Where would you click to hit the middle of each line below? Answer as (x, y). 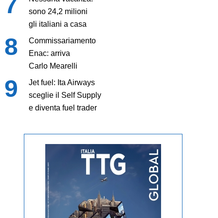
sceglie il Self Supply (65, 95)
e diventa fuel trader (63, 108)
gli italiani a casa (57, 24)
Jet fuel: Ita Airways (62, 83)
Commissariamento (62, 41)
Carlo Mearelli (53, 66)
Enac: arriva (49, 54)
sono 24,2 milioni (58, 12)
